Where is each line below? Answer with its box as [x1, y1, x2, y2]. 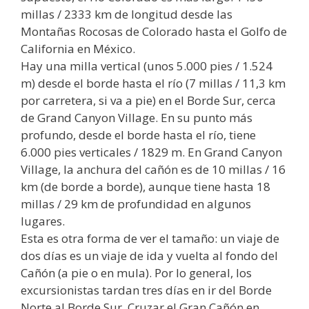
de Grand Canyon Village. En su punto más [21, 110, 252, 126]
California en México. [21, 41, 135, 57]
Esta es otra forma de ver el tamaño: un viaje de [21, 230, 279, 247]
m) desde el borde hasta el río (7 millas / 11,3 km [21, 75, 286, 92]
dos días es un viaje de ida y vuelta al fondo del [21, 248, 278, 264]
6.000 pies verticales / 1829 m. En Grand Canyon [21, 144, 282, 161]
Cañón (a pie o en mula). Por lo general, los [21, 265, 252, 281]
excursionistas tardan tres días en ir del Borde [21, 282, 272, 299]
